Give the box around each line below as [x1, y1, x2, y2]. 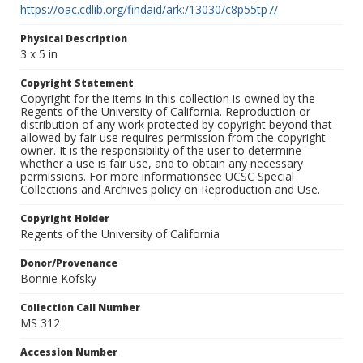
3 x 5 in [20, 46, 58, 62]
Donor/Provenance [20, 256, 117, 271]
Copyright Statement [20, 76, 134, 91]
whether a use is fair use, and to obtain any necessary [20, 156, 303, 172]
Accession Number [20, 345, 117, 360]
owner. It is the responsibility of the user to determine [20, 143, 301, 159]
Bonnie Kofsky [20, 271, 96, 287]
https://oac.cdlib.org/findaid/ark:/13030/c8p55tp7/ [20, 2, 278, 18]
